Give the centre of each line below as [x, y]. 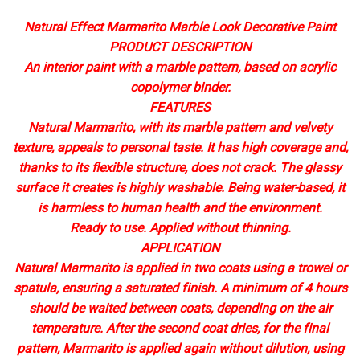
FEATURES [180, 107]
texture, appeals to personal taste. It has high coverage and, [180, 147]
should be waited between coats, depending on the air [180, 308]
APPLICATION [180, 247]
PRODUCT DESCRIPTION [180, 47]
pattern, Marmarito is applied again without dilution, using [180, 348]
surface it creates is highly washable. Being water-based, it [180, 187]
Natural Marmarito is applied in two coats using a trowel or [180, 268]
